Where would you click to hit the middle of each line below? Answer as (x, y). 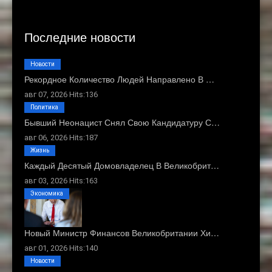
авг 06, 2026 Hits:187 (61, 138)
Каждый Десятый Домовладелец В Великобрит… (122, 165)
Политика (44, 107)
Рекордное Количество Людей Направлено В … (119, 79)
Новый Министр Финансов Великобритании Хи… (122, 232)
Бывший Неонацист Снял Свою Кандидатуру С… (122, 122)
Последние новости (80, 37)
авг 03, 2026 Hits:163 (61, 181)
